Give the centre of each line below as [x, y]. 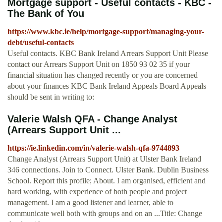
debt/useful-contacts [41, 43]
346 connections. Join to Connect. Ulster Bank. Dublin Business [108, 170]
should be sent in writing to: [51, 97]
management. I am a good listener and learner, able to [90, 203]
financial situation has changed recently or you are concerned [103, 75]
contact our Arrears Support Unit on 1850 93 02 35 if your [99, 64]
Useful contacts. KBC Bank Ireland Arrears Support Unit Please [108, 54]
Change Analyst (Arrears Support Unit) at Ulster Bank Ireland [104, 159]
